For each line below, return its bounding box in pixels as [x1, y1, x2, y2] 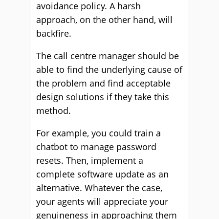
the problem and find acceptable [36, 77, 171, 89]
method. [36, 105, 71, 116]
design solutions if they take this [36, 91, 169, 103]
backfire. [36, 27, 71, 39]
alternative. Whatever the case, [36, 182, 162, 194]
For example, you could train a [36, 127, 161, 139]
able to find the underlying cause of [36, 64, 182, 75]
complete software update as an [36, 168, 169, 180]
